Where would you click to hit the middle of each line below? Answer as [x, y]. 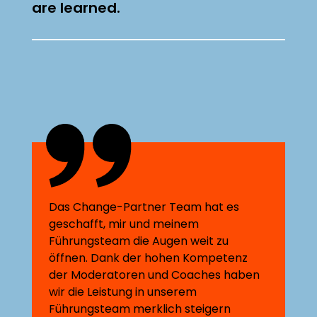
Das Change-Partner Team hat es [144, 207]
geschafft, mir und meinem [123, 224]
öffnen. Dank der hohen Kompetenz [148, 258]
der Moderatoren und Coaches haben [154, 275]
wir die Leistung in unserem [122, 292]
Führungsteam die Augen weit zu [138, 241]
